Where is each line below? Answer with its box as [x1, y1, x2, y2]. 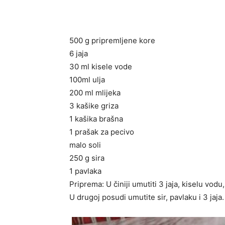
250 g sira [69, 153, 104, 163]
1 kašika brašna [69, 114, 123, 124]
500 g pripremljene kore [69, 36, 155, 45]
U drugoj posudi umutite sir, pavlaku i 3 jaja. [69, 192, 224, 202]
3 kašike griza [69, 101, 119, 110]
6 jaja [69, 49, 88, 58]
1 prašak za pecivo [69, 127, 134, 137]
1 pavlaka [69, 166, 101, 176]
